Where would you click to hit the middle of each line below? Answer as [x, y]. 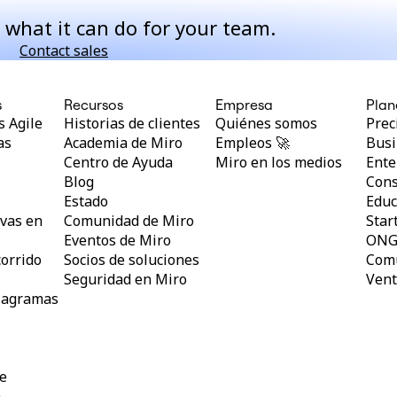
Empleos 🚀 [252, 143]
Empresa [244, 105]
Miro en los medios [278, 162]
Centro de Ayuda [118, 162]
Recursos [93, 105]
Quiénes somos [266, 123]
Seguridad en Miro [125, 279]
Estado [86, 201]
